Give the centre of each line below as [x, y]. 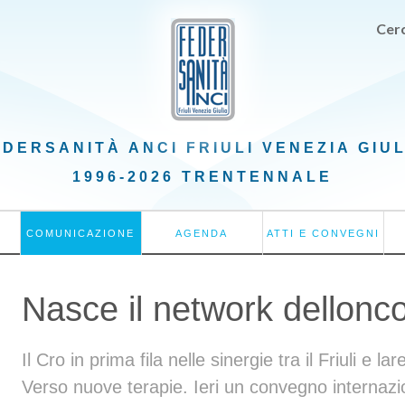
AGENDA [202, 233]
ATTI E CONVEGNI [324, 233]
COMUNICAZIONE [81, 233]
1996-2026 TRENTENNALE [202, 177]
